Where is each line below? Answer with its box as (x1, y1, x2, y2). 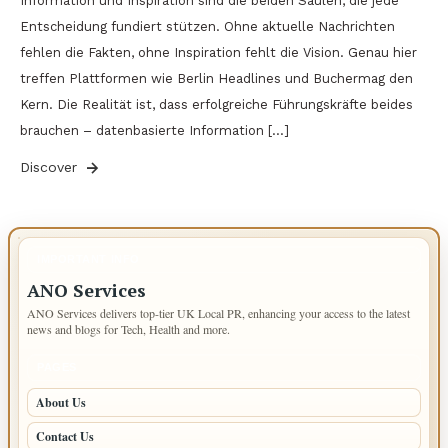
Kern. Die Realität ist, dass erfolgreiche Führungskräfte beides (20, 97, 413, 113)
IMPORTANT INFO (37, 252, 140, 265)
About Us (36, 393, 86, 411)
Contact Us (36, 427, 94, 445)
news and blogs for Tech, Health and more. (27, 320, 230, 337)
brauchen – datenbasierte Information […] (20, 123, 289, 139)
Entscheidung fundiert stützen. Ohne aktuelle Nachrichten (20, 19, 395, 35)
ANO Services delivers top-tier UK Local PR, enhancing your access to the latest (27, 304, 410, 321)
